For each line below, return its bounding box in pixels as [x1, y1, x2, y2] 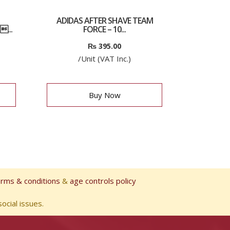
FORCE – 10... [83, 24, 126, 35]
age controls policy [70, 176, 136, 186]
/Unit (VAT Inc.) [78, 53, 131, 64]
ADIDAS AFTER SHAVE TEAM [56, 15, 153, 26]
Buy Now [88, 90, 121, 100]
